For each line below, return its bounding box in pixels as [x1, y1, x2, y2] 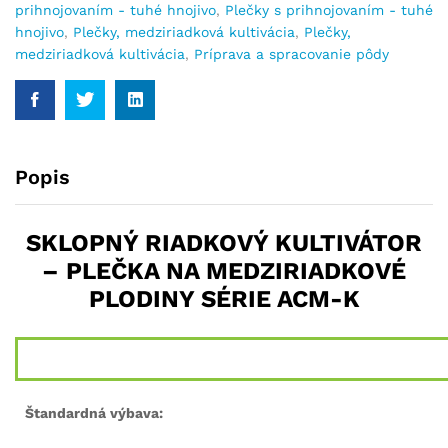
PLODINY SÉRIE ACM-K [88, 285, 360, 313]
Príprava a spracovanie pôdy [194, 46, 389, 62]
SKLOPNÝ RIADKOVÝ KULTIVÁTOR [26, 229, 422, 257]
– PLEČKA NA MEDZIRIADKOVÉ [42, 257, 406, 285]
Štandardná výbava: [25, 405, 163, 421]
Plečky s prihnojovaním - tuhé [225, 2, 433, 18]
